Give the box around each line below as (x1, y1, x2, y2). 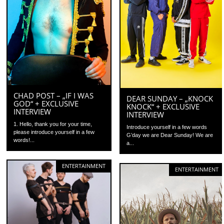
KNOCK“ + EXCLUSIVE (126, 101, 200, 112)
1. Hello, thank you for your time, (13, 121, 92, 127)
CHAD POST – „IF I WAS (13, 90, 94, 100)
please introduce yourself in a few (13, 129, 95, 135)
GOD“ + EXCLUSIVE (13, 98, 79, 108)
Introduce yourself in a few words (126, 124, 207, 130)
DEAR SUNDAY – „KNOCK (126, 93, 213, 104)
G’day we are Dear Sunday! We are (126, 132, 213, 138)
